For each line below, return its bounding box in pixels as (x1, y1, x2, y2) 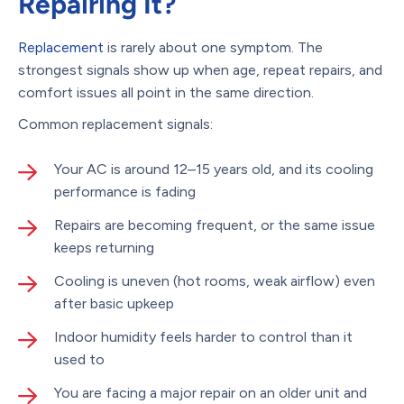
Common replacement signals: (18, 115, 213, 133)
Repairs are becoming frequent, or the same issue (54, 216, 375, 234)
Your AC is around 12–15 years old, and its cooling (54, 160, 373, 178)
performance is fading (54, 182, 196, 200)
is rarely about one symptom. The (104, 38, 323, 56)
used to (54, 350, 105, 368)
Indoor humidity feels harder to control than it (54, 327, 353, 345)
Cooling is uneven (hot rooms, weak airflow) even (54, 271, 375, 289)
